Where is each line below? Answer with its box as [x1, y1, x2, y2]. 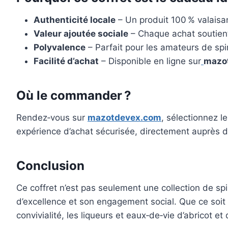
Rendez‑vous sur [16, 112, 88, 123]
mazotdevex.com [88, 112, 161, 123]
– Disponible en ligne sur [99, 56, 201, 67]
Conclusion [16, 158, 84, 174]
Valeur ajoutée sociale [34, 28, 128, 39]
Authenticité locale [34, 15, 116, 25]
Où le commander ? [16, 88, 131, 103]
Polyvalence [34, 42, 85, 53]
